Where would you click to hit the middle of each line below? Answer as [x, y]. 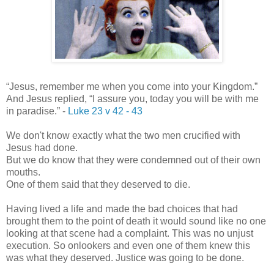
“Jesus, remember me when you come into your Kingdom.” [132, 86]
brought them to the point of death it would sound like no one [136, 221]
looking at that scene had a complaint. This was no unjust [130, 233]
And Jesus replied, [48, 98]
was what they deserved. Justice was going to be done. [125, 257]
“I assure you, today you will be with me [174, 98]
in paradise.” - [37, 111]
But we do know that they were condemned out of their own [133, 160]
